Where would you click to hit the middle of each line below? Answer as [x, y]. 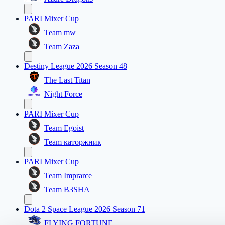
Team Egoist [64, 128]
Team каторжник [73, 142]
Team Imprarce [68, 176]
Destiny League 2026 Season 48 [76, 66]
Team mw [60, 33]
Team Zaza [62, 47]
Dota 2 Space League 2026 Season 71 [85, 209]
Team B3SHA [67, 190]
